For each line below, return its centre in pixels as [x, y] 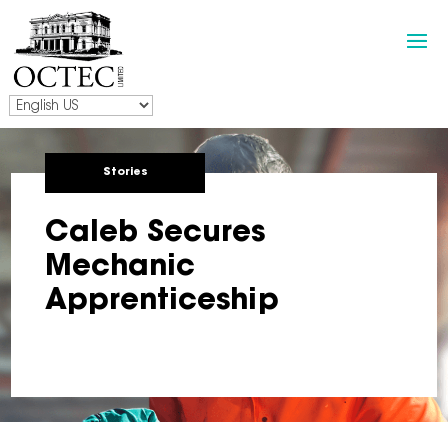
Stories [125, 172]
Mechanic [120, 268]
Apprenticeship [162, 302]
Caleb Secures [155, 234]
